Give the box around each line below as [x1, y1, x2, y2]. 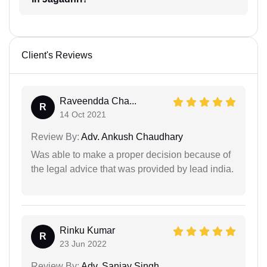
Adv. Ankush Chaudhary [79, 131, 183, 142]
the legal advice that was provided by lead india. [31, 163, 234, 174]
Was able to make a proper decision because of [31, 149, 231, 160]
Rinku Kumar [60, 225, 115, 235]
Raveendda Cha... [60, 95, 136, 106]
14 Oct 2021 [60, 109, 106, 119]
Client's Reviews [21, 49, 92, 60]
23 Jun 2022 [60, 238, 107, 249]
